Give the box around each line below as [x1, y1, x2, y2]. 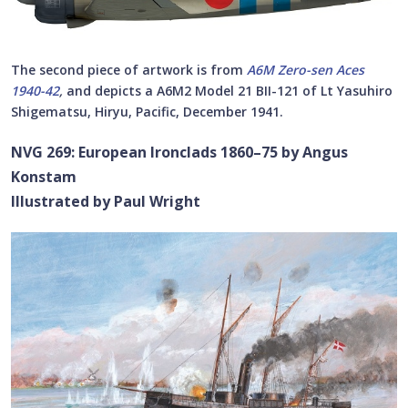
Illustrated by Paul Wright [11, 190, 200, 211]
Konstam [11, 166, 76, 187]
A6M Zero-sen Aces [247, 60, 364, 78]
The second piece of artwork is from [11, 60, 247, 78]
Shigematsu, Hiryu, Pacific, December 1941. [11, 102, 283, 120]
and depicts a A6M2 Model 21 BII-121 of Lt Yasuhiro [66, 81, 393, 99]
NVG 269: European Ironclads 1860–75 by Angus [11, 141, 348, 162]
